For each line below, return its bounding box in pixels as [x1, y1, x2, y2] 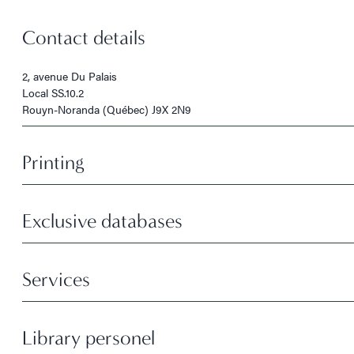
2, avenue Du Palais [22, 68, 117, 84]
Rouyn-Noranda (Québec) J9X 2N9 [22, 101, 191, 117]
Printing [22, 151, 84, 175]
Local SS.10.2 [22, 85, 84, 100]
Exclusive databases [22, 209, 183, 233]
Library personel [22, 326, 155, 350]
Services [22, 268, 90, 292]
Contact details [22, 26, 145, 50]
